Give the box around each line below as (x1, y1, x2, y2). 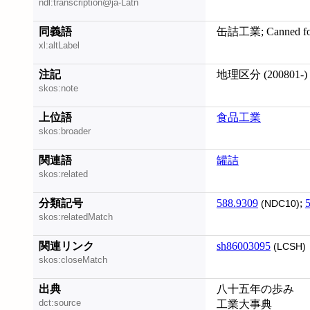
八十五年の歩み (217, 283, 294, 295)
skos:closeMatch (39, 255, 107, 266)
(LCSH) (271, 241, 306, 252)
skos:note (39, 83, 78, 94)
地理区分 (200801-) (217, 69, 307, 80)
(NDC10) (258, 199, 300, 209)
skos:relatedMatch (39, 212, 113, 223)
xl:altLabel (39, 40, 80, 51)
